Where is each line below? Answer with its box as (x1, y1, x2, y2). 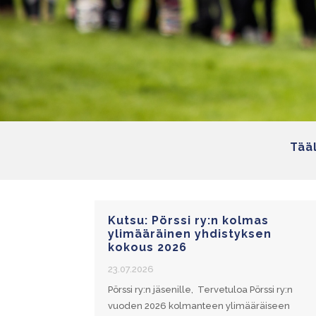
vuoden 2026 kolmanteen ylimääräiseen (108, 300, 291, 311)
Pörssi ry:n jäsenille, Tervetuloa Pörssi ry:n (108, 284, 293, 295)
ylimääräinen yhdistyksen (108, 226, 272, 241)
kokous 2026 (108, 240, 188, 254)
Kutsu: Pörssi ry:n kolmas (108, 213, 269, 227)
